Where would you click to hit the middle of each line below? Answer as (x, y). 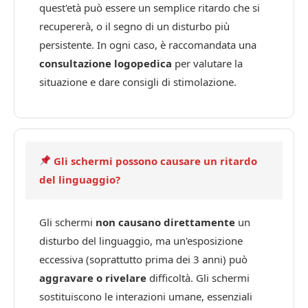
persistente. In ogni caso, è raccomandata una (148, 44)
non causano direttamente (165, 222)
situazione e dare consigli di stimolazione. (138, 81)
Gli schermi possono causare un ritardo (154, 161)
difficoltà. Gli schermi (198, 277)
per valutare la (207, 63)
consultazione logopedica (106, 63)
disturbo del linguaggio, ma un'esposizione (141, 240)
